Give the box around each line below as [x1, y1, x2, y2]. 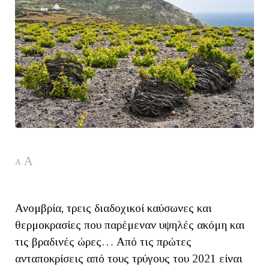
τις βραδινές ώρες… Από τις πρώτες [15, 235, 192, 248]
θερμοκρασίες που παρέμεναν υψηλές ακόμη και [15, 218, 245, 231]
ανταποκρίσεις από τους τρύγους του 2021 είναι [15, 252, 243, 265]
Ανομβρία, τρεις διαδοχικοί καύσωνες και [15, 201, 212, 214]
